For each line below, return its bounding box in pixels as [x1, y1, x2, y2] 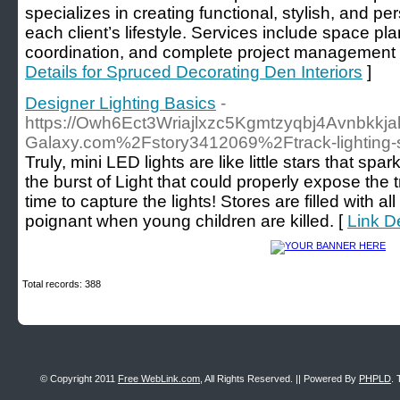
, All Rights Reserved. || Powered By [200, 373, 359, 384]
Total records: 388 [22, 279, 101, 289]
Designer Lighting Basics [25, 94, 216, 112]
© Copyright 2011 [40, 373, 118, 384]
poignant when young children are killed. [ [25, 212, 347, 230]
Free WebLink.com [118, 373, 200, 384]
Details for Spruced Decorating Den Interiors [25, 62, 362, 81]
